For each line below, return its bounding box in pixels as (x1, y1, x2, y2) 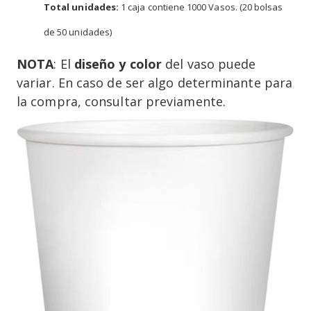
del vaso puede (162, 55, 256, 72)
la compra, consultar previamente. (17, 92, 226, 110)
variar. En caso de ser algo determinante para (17, 74, 293, 91)
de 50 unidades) (44, 25, 112, 38)
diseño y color (74, 55, 162, 72)
